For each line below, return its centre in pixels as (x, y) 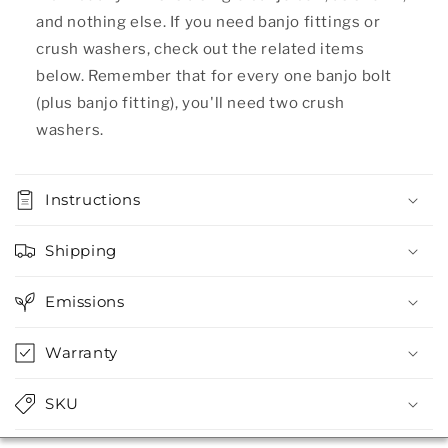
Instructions (93, 199)
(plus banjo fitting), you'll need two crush (190, 102)
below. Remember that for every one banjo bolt (214, 75)
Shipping (81, 250)
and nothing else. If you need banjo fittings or (208, 21)
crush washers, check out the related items (200, 48)
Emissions (85, 301)
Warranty (81, 352)
